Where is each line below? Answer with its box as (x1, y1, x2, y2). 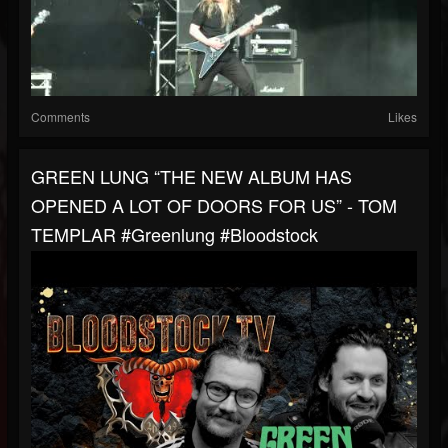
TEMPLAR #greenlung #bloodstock (31, 221, 318, 248)
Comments (31, 108, 90, 126)
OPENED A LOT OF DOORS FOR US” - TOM (31, 192, 397, 219)
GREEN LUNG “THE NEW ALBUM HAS (31, 163, 352, 190)
